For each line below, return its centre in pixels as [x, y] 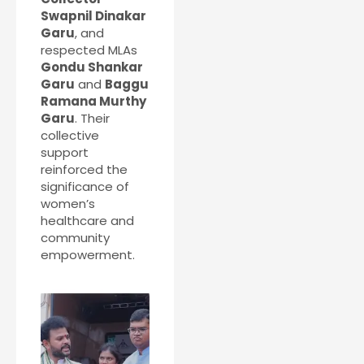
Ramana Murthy [93, 101]
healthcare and [87, 220]
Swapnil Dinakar [93, 15]
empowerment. [88, 254]
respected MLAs [89, 50]
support [65, 152]
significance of [85, 186]
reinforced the [84, 169]
